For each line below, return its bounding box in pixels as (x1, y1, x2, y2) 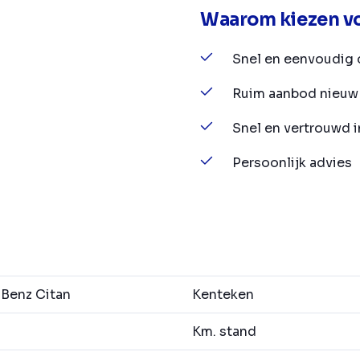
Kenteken (192, 286, 254, 304)
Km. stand (192, 323, 256, 341)
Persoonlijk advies (232, 154, 352, 172)
